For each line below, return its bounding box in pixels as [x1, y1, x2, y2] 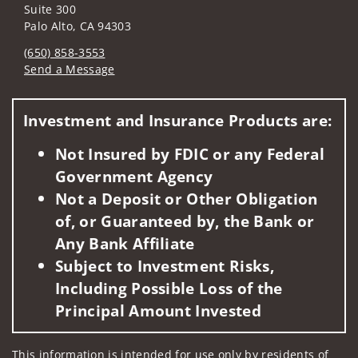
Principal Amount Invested [55, 299, 262, 321]
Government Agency [55, 165, 213, 187]
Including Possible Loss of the [55, 276, 283, 299]
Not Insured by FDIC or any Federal [55, 142, 324, 165]
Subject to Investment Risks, [55, 254, 274, 276]
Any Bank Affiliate [55, 232, 195, 254]
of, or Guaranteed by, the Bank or [55, 209, 315, 232]
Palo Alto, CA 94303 [24, 18, 132, 34]
